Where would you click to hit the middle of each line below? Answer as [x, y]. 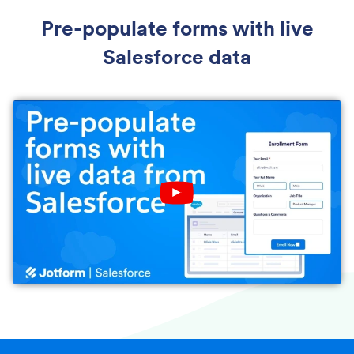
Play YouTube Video [215, 196]
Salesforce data [177, 56]
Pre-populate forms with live [177, 28]
